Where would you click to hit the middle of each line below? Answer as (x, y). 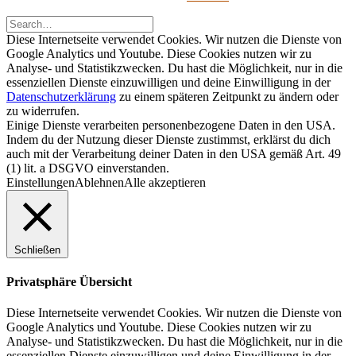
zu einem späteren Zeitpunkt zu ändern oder (227, 96)
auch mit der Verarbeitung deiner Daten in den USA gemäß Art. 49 (174, 153)
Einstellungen (41, 182)
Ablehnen (99, 182)
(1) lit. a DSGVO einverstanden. (88, 168)
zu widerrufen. (43, 110)
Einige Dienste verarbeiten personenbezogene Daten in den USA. (171, 125)
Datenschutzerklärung (61, 96)
